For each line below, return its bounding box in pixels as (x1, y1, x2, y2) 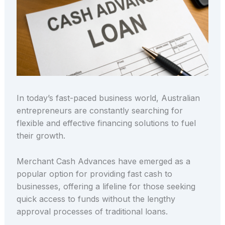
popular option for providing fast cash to (16, 168, 172, 179)
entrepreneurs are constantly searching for (16, 105, 183, 116)
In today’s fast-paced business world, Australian (16, 93, 200, 103)
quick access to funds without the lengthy (16, 193, 175, 204)
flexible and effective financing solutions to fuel (16, 118, 196, 129)
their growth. (16, 131, 65, 141)
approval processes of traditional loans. (16, 206, 168, 216)
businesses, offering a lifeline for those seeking (16, 181, 195, 191)
